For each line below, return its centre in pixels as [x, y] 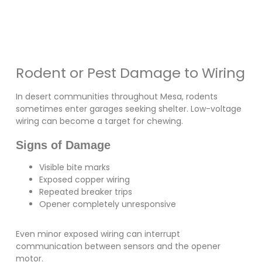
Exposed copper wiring [84, 180]
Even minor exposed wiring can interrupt [98, 234]
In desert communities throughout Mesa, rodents [116, 96]
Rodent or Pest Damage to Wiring [130, 73]
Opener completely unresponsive [107, 204]
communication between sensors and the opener [118, 247]
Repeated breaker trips [85, 192]
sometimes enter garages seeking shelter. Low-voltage [128, 108]
